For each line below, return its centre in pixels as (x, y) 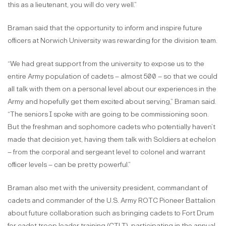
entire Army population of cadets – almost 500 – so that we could (112, 76)
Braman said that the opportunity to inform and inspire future (105, 28)
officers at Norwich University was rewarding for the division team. (112, 40)
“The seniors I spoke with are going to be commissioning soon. (108, 114)
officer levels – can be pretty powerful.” (69, 164)
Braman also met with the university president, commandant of (108, 188)
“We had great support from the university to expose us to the (106, 64)
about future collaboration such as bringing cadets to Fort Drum (111, 213)
